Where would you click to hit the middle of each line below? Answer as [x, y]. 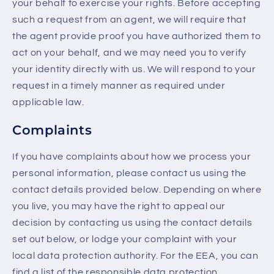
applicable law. [48, 102]
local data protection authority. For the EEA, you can [135, 256]
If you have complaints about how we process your [132, 157]
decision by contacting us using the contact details [132, 223]
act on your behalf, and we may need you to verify [129, 53]
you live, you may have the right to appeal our [119, 206]
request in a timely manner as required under [119, 86]
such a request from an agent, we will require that [129, 20]
